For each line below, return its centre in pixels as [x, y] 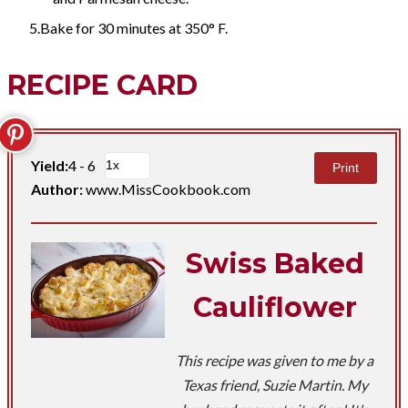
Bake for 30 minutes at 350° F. [134, 27]
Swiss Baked [275, 263]
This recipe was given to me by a [275, 360]
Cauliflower [275, 307]
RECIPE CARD [102, 85]
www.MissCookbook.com [168, 189]
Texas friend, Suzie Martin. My [275, 384]
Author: [58, 189]
